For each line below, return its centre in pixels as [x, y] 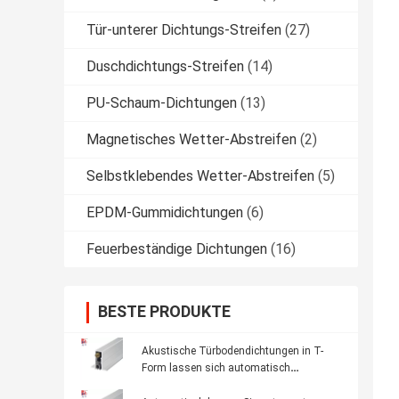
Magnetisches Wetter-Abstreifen [191, 140]
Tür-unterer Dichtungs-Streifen [184, 30]
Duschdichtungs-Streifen [165, 67]
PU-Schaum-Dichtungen [162, 103]
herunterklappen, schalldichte [212, 385]
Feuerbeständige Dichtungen [177, 249]
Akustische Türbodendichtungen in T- [232, 351]
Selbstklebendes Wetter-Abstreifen [200, 176]
